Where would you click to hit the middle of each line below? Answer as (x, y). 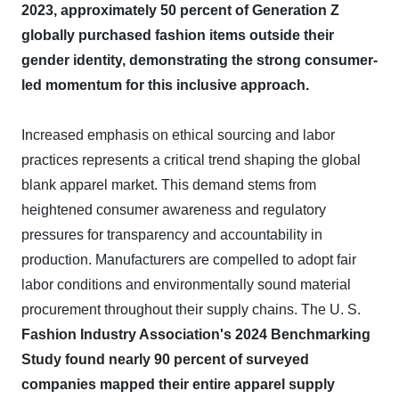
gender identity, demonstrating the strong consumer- (199, 60)
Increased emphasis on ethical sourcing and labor (178, 135)
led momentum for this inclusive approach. (165, 85)
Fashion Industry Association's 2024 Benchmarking (196, 334)
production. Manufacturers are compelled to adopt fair (189, 260)
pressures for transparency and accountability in (172, 235)
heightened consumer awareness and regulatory (174, 210)
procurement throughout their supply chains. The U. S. (191, 309)
